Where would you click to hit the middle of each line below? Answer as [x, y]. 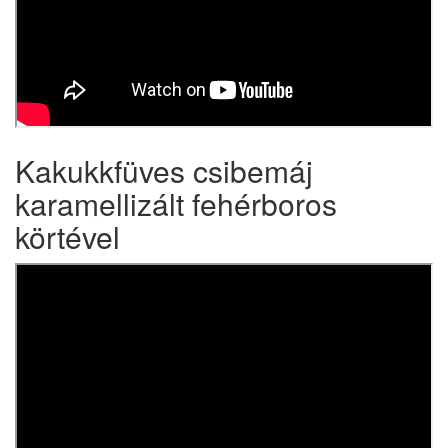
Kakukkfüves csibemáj [164, 170]
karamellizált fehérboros [176, 203]
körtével [67, 236]
